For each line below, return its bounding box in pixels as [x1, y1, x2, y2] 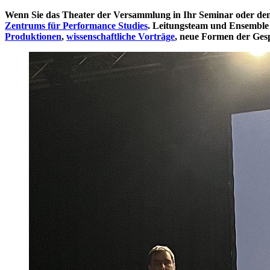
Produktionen [5, 31, 61, 42]
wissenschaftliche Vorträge [66, 31, 175, 42]
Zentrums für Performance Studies [5, 20, 148, 31]
